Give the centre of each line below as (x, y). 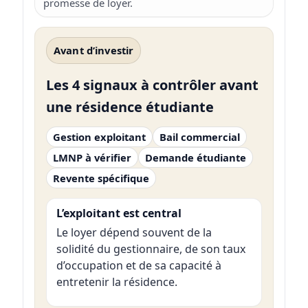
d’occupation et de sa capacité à (139, 266)
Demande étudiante (195, 158)
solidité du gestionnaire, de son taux (151, 249)
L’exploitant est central (119, 213)
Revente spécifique (101, 178)
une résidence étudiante (130, 107)
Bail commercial (199, 137)
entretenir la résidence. (117, 282)
